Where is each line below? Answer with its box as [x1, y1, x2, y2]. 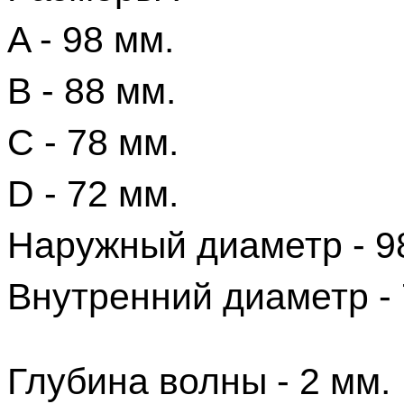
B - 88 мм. [7, 70, 176, 113]
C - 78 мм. [7, 122, 179, 164]
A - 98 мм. [7, 19, 174, 61]
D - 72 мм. [7, 173, 179, 216]
